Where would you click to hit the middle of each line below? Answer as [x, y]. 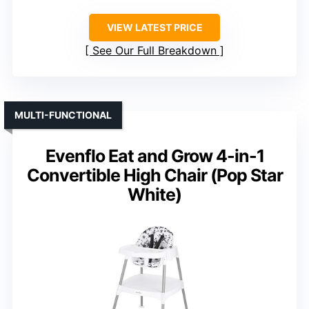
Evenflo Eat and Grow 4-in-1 [154, 156]
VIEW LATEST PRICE [154, 28]
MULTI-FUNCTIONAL [63, 115]
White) [154, 195]
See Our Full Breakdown [154, 51]
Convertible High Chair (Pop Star [154, 176]
